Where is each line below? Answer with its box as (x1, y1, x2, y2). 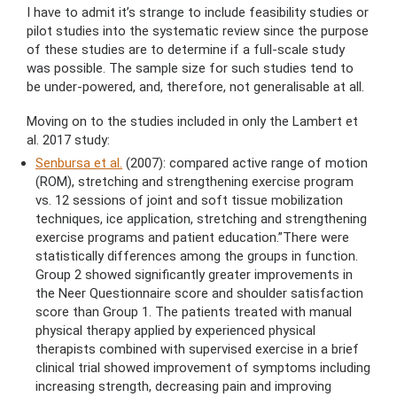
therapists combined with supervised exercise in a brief (35, 341, 359, 358)
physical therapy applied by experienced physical (35, 323, 315, 339)
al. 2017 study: (27, 132, 110, 149)
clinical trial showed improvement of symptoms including (35, 360, 370, 377)
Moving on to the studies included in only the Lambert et (27, 113, 358, 130)
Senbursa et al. (35, 155, 122, 172)
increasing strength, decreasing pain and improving (35, 378, 331, 395)
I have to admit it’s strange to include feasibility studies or (27, 4, 369, 21)
